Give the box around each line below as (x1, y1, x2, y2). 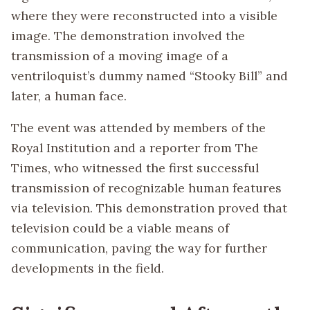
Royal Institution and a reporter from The (11, 140, 258, 156)
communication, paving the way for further (11, 240, 267, 257)
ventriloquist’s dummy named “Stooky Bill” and (11, 67, 288, 84)
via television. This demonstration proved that (11, 200, 287, 217)
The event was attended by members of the (11, 120, 266, 136)
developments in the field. (11, 260, 164, 277)
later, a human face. (11, 87, 127, 104)
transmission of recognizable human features (11, 180, 282, 197)
